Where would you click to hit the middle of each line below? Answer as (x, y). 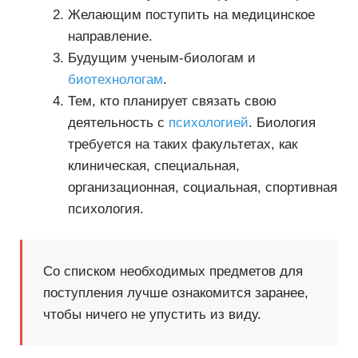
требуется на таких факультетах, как (182, 144)
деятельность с (118, 122)
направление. (110, 36)
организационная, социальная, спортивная (202, 187)
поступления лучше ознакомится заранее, (175, 292)
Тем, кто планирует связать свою (172, 101)
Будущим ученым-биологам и (161, 58)
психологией (208, 122)
